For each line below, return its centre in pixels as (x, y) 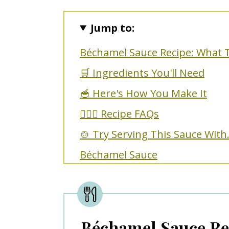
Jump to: (113, 28)
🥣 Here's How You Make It (143, 93)
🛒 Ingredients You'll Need (142, 73)
